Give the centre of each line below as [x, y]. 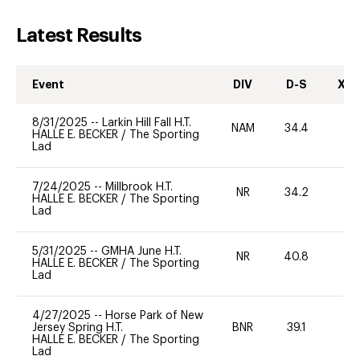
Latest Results [79, 35]
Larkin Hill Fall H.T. [147, 123]
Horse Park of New [154, 315]
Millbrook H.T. [139, 187]
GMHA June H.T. [141, 251]
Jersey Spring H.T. [78, 327]
